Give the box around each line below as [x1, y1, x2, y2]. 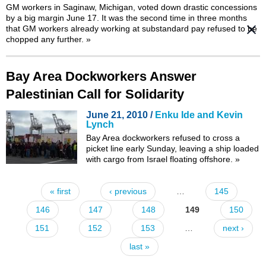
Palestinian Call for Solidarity [6, 86, 184, 102]
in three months [186, 12, 247, 23]
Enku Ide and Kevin [155, 109, 243, 120]
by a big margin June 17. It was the [6, 12, 140, 23]
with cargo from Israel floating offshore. [86, 154, 235, 164]
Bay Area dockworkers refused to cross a [86, 132, 240, 142]
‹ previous [109, 186, 147, 196]
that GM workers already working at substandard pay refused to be [6, 23, 257, 33]
